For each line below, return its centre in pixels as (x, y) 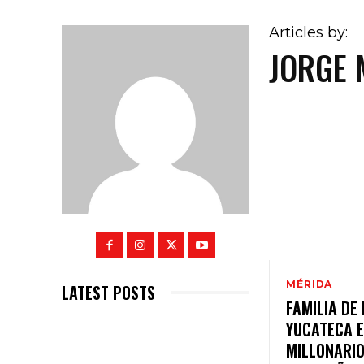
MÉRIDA (310, 284)
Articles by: (309, 33)
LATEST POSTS (108, 292)
